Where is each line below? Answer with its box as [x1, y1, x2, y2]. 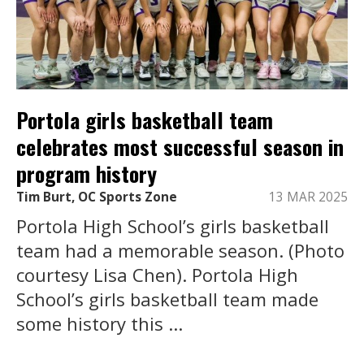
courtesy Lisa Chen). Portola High [16, 262, 298, 288]
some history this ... [16, 311, 183, 336]
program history [16, 157, 157, 189]
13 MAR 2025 [269, 188, 348, 206]
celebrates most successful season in [16, 130, 344, 162]
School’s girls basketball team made [16, 287, 318, 312]
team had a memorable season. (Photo [16, 238, 344, 263]
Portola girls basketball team [16, 103, 273, 136]
